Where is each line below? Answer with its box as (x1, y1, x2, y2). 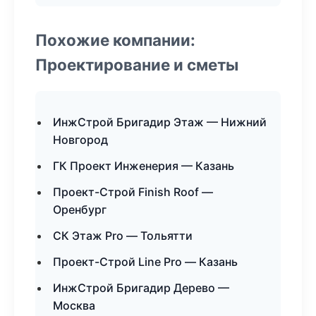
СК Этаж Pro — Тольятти (53, 229, 193, 243)
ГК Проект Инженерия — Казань (53, 159, 234, 173)
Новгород (53, 133, 108, 147)
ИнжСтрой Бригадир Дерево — (53, 281, 229, 295)
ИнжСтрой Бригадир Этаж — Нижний (53, 115, 267, 129)
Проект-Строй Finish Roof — (53, 185, 213, 199)
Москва (53, 298, 95, 312)
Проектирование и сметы (35, 55, 238, 74)
